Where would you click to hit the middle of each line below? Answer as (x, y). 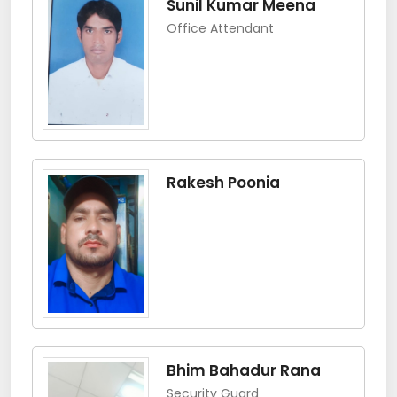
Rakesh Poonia (223, 182)
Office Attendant (220, 29)
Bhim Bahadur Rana (244, 370)
